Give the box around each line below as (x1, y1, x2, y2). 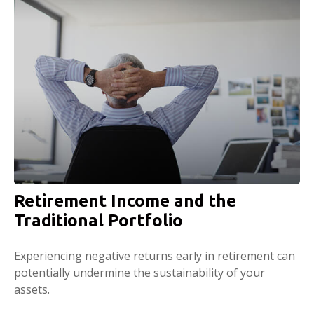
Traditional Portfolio (14, 210, 183, 230)
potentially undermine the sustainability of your (14, 264, 265, 280)
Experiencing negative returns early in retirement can (14, 247, 295, 264)
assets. (14, 281, 50, 297)
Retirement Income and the (14, 191, 236, 210)
